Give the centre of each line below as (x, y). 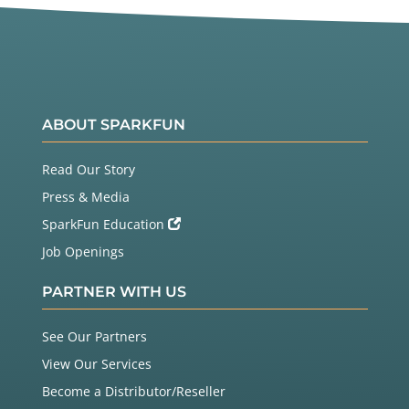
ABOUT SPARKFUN (113, 125)
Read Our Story (88, 170)
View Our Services (96, 364)
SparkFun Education (105, 225)
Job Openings (83, 252)
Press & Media (85, 197)
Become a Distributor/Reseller (133, 392)
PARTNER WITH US (114, 292)
